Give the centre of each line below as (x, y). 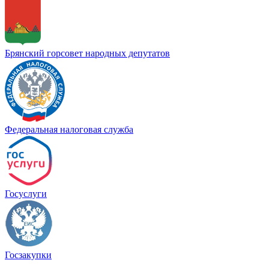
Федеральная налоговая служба (69, 130)
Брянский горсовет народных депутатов (87, 53)
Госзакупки (28, 255)
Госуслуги (26, 194)
